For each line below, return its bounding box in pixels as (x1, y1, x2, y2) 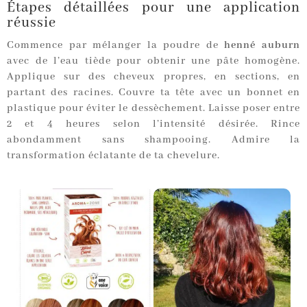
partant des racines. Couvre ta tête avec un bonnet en (7, 86, 300, 99)
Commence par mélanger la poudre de (7, 39, 225, 52)
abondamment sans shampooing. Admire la (7, 134, 300, 147)
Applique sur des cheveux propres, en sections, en (7, 71, 300, 84)
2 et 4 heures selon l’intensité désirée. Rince (7, 118, 300, 131)
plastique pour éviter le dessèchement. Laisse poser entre (7, 102, 300, 115)
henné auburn (224, 39, 301, 52)
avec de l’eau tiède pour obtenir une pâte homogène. (7, 55, 300, 68)
